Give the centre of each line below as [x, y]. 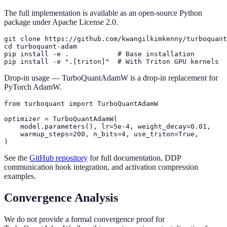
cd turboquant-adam [41, 46]
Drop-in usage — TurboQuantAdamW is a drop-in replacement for [111, 78]
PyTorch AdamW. [33, 87]
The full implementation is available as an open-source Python [103, 13]
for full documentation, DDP [134, 158]
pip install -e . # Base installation [99, 54]
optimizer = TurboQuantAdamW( [61, 119]
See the [17, 158]
